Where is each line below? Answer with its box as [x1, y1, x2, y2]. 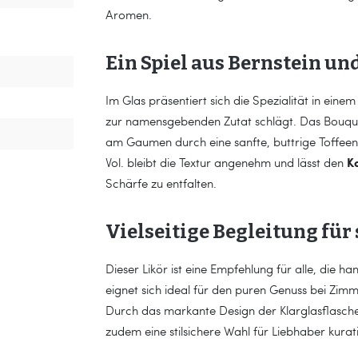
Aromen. [105, 6, 152, 22]
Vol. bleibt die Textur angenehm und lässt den [105, 154, 347, 170]
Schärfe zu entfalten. [105, 175, 217, 191]
